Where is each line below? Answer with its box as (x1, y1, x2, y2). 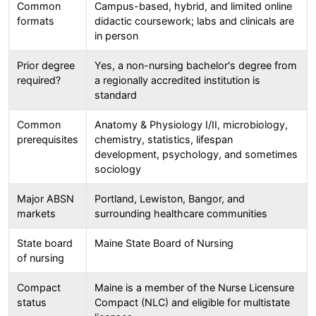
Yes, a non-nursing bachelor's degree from (94, 59, 297, 71)
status (16, 296, 47, 308)
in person (94, 29, 138, 42)
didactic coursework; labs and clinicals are (94, 14, 294, 27)
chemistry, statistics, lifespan (94, 133, 233, 145)
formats (16, 14, 54, 27)
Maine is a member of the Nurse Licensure (94, 281, 294, 293)
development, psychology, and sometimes (94, 147, 298, 160)
